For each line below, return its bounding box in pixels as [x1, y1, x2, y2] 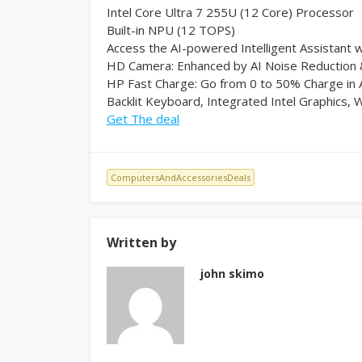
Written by [107, 234, 176, 251]
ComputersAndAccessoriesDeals [111, 171, 250, 183]
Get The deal [107, 111, 179, 127]
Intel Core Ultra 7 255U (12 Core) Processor [107, 4, 354, 20]
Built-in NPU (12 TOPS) [107, 22, 235, 38]
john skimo [200, 266, 264, 281]
